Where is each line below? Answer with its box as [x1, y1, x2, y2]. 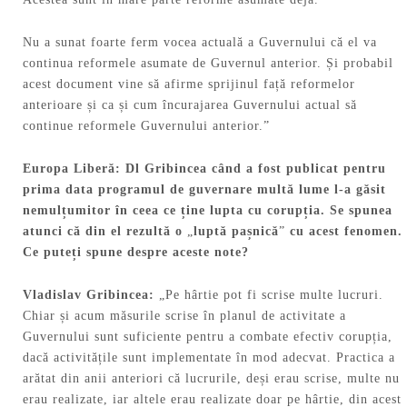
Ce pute [23, 244, 72, 259]
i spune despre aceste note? [77, 244, 249, 259]
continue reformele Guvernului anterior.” [23, 119, 270, 134]
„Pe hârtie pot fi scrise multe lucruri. [159, 287, 383, 302]
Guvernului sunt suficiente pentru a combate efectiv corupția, [23, 329, 392, 343]
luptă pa [194, 223, 247, 238]
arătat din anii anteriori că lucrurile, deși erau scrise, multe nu [23, 371, 400, 385]
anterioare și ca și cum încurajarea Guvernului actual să [23, 98, 357, 113]
